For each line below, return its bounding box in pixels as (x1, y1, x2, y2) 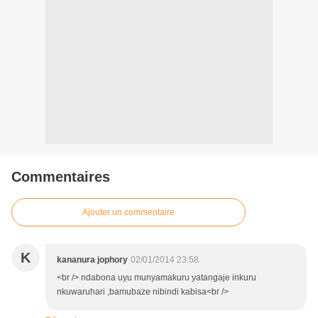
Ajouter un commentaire (82, 207, 175, 218)
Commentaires (11, 169, 110, 185)
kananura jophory (57, 255, 128, 265)
